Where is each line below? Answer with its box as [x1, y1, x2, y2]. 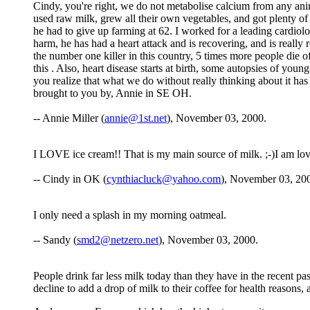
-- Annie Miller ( [33, 112, 104, 125]
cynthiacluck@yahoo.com [107, 173, 221, 185]
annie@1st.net [104, 112, 167, 125]
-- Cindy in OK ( [33, 173, 107, 185]
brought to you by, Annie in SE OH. [33, 87, 192, 100]
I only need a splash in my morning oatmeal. [33, 209, 226, 221]
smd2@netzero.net [77, 234, 158, 246]
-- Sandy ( [33, 234, 77, 246]
